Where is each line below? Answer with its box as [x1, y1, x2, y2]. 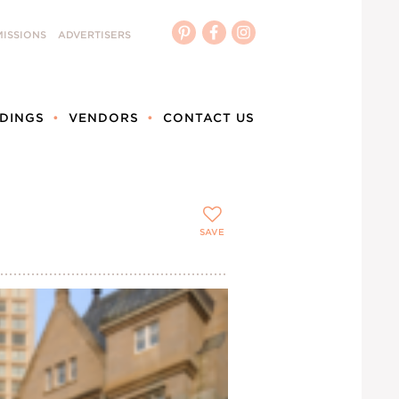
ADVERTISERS [58, 28, 131, 41]
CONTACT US [163, 110, 255, 126]
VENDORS [69, 110, 139, 126]
